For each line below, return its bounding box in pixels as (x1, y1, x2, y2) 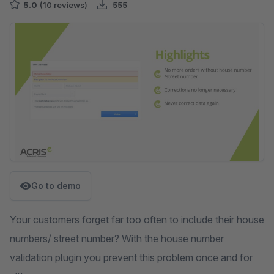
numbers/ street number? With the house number (10, 232, 224, 245)
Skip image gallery (9, 23, 89, 35)
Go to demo (31, 180, 81, 191)
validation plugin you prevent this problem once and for (10, 251, 253, 264)
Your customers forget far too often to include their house (10, 213, 264, 226)
